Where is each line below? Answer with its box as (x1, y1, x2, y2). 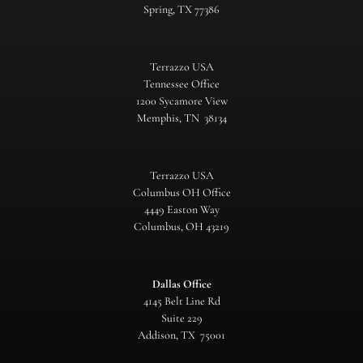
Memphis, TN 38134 (136, 110, 227, 125)
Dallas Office (152, 276, 211, 291)
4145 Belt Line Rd (143, 293, 220, 308)
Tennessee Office (143, 76, 220, 91)
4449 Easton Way (143, 202, 220, 216)
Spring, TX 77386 (143, 2, 220, 16)
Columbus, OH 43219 (134, 219, 229, 233)
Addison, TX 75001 (138, 327, 225, 342)
